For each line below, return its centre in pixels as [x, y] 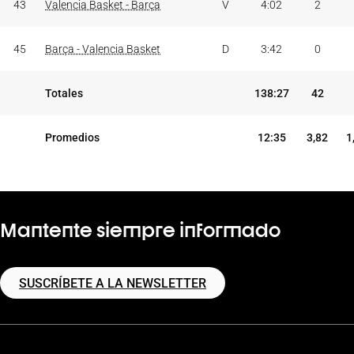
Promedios [72, 137]
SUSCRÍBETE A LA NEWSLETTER [113, 283]
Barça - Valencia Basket [103, 49]
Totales [64, 93]
